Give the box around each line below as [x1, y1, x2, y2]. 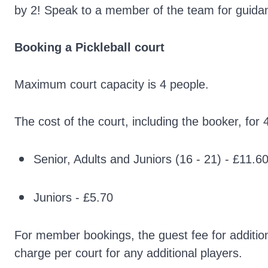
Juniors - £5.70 [33, 191, 113, 204]
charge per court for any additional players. [14, 246, 242, 260]
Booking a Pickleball [14, 41, 131, 54]
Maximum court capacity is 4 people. [14, 78, 209, 91]
